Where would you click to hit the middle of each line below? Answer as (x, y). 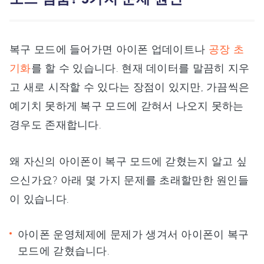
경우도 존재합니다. (55, 125)
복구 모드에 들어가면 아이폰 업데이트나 (109, 49)
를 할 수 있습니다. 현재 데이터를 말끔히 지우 (140, 68)
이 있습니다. (39, 199)
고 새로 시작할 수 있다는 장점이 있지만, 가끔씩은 (130, 87)
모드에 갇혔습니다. (64, 251)
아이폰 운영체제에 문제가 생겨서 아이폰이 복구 (133, 234)
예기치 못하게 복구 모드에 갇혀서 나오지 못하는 (127, 106)
